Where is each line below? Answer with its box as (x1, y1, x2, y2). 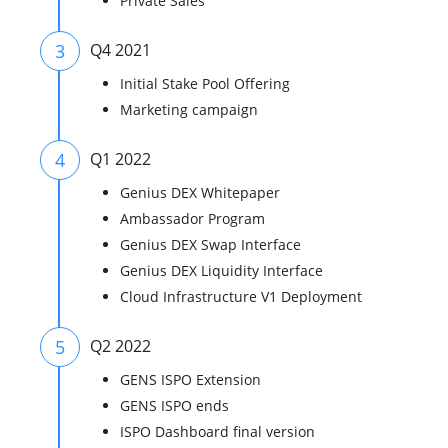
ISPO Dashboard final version (120, 422, 316, 442)
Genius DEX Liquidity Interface (120, 261, 324, 281)
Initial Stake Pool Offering (120, 74, 291, 94)
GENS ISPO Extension (120, 370, 262, 390)
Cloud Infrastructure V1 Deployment (120, 287, 363, 307)
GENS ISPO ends (120, 396, 230, 416)
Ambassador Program (120, 209, 266, 229)
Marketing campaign (120, 100, 259, 120)
